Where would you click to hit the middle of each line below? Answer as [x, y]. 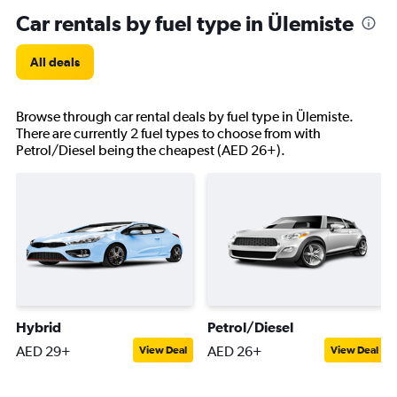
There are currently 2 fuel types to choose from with [168, 133]
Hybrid [39, 327]
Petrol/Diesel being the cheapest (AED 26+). [151, 150]
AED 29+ [43, 351]
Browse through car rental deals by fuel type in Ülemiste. [185, 117]
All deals [55, 62]
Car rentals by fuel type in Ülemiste [185, 23]
